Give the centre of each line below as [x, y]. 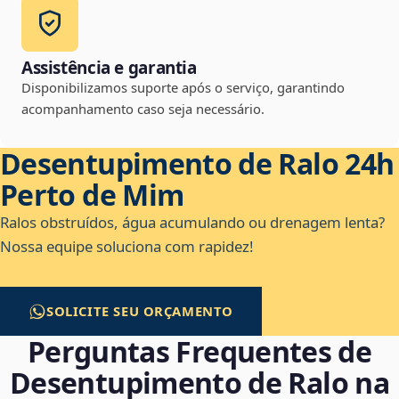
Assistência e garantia [109, 68]
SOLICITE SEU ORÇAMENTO [140, 311]
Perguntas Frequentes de [199, 352]
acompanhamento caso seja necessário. [143, 109]
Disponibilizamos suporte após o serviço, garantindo [183, 88]
